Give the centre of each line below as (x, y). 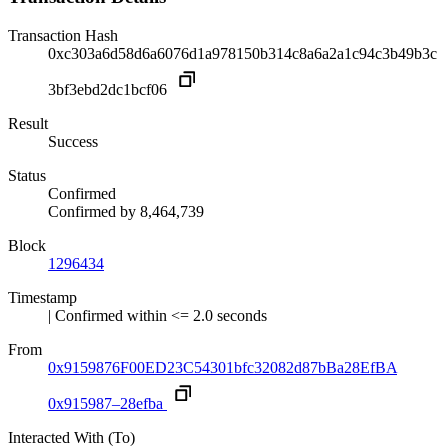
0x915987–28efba (105, 404)
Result (28, 124)
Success (73, 142)
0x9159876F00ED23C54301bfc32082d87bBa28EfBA (222, 368)
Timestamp (42, 298)
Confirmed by (94, 212)
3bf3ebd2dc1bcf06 (109, 90)
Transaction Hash (63, 36)
